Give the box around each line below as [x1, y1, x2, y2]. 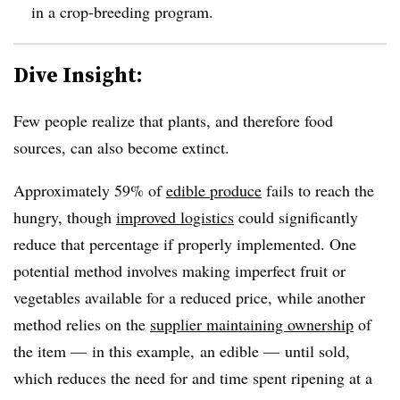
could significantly [234, 205, 358, 228]
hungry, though [13, 205, 116, 228]
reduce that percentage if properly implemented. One [13, 232, 356, 254]
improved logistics [116, 205, 234, 228]
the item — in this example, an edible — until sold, [13, 339, 350, 362]
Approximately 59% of [13, 179, 166, 201]
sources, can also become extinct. [13, 136, 229, 158]
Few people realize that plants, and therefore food [13, 109, 333, 131]
